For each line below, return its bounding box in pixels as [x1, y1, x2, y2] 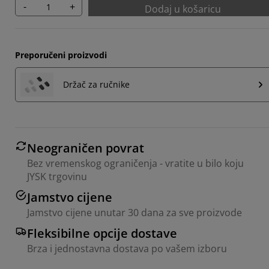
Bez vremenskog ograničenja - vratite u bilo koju [27, 156, 244, 170]
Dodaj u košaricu [144, 2, 221, 16]
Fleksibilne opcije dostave [27, 225, 177, 241]
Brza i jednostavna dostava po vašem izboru [27, 241, 227, 255]
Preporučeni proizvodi [15, 49, 107, 61]
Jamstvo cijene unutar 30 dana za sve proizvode [27, 205, 242, 219]
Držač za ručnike [63, 79, 130, 91]
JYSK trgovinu [27, 169, 87, 183]
